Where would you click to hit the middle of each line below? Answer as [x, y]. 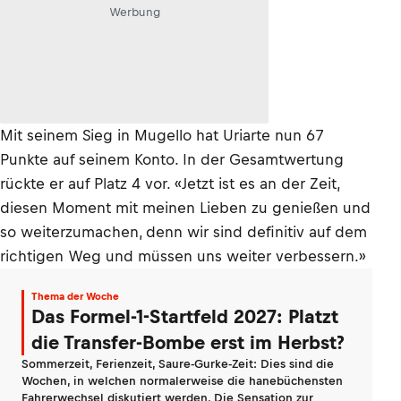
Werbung [134, 12]
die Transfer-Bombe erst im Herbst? [188, 342]
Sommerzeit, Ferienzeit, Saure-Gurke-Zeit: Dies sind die [178, 364]
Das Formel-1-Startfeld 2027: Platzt [185, 316]
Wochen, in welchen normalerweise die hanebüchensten [182, 381]
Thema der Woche [75, 296]
